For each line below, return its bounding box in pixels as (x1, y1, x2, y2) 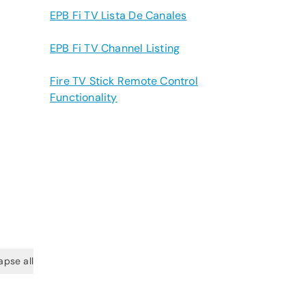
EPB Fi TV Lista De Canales (50, 8, 187, 23)
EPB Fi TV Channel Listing (50, 41, 180, 55)
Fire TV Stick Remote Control (50, 74, 198, 88)
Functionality (50, 90, 117, 105)
